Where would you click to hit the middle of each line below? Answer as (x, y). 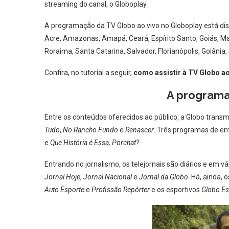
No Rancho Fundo (90, 130)
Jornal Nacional (108, 177)
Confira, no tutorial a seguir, (88, 73)
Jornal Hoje (62, 177)
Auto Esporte (64, 190)
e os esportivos (176, 190)
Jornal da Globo (163, 177)
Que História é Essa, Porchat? (95, 143)
